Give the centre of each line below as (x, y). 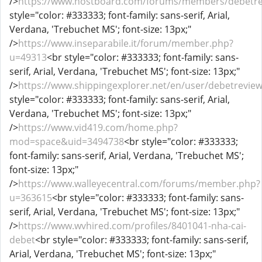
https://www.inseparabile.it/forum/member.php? (126, 43)
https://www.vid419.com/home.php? (98, 127)
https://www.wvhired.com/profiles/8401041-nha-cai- (132, 226)
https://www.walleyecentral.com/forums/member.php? (139, 184)
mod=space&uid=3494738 (67, 142)
